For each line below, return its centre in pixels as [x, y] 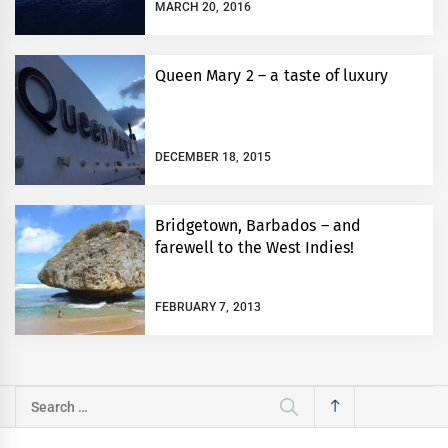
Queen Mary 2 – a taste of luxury [272, 76]
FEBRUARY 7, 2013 [208, 307]
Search [39, 399]
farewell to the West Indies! [255, 248]
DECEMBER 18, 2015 [213, 157]
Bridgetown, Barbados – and [258, 226]
